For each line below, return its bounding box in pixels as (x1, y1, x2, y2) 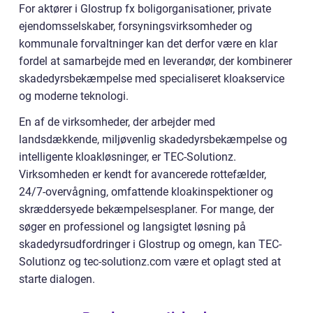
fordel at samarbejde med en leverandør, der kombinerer (19, 54, 292, 68)
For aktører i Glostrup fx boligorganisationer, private (19, 1, 271, 15)
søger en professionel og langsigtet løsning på (19, 219, 246, 233)
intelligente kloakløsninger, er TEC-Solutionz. (19, 150, 236, 163)
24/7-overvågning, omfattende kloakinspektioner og (19, 184, 273, 198)
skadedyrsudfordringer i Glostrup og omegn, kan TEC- (19, 237, 282, 251)
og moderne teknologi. (19, 89, 129, 103)
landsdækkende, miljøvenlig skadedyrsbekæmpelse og (19, 132, 287, 146)
